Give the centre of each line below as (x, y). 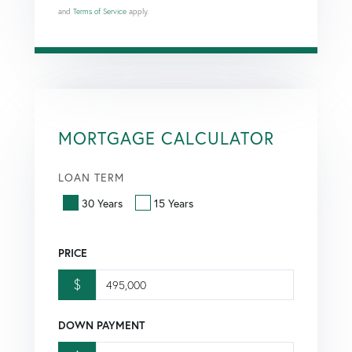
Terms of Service (100, 11)
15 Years (174, 203)
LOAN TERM (91, 177)
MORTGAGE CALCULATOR (166, 137)
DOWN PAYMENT (101, 326)
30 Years (102, 203)
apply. (137, 11)
